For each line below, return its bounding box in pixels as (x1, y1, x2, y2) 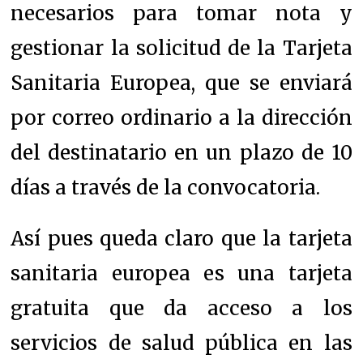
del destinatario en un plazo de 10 (11, 139, 352, 165)
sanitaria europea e (11, 260, 215, 286)
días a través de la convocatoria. (11, 174, 321, 200)
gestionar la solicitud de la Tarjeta (11, 35, 352, 61)
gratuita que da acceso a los (11, 295, 352, 321)
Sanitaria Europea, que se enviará (11, 70, 352, 96)
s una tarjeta (214, 260, 352, 286)
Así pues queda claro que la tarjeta (11, 225, 352, 251)
